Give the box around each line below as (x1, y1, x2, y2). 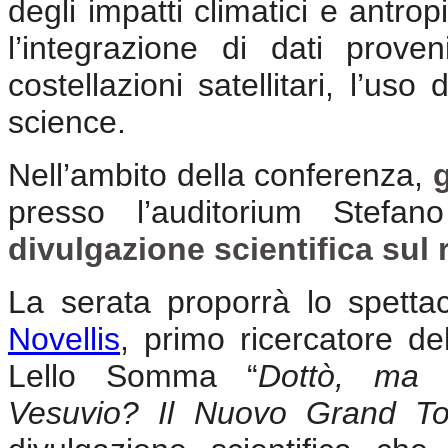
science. (8, 103, 126, 140)
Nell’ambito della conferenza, (8, 156, 433, 193)
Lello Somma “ (8, 357, 258, 394)
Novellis (8, 320, 120, 357)
